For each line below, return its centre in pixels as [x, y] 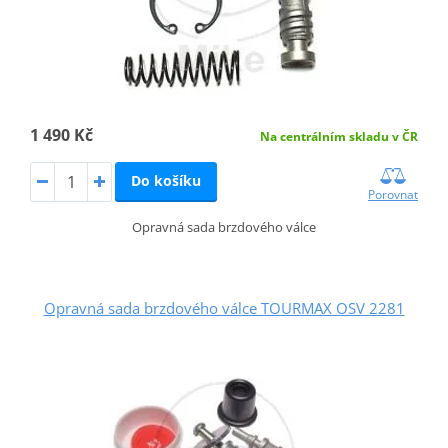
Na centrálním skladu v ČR [339, 136]
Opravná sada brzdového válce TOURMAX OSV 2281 [224, 307]
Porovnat [393, 194]
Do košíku [165, 180]
